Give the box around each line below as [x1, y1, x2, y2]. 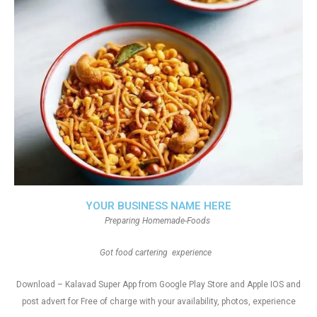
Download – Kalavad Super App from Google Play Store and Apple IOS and [16, 279, 301, 289]
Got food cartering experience [99, 248, 218, 258]
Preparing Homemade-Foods [105, 216, 212, 226]
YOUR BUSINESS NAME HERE [86, 200, 231, 212]
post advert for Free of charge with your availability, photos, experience [21, 296, 296, 306]
